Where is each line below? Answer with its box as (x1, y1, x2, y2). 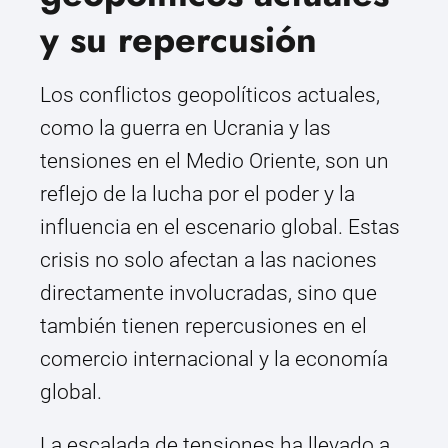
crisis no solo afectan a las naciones (40, 248, 377, 273)
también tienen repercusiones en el (40, 314, 367, 339)
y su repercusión (40, 13, 317, 67)
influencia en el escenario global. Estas (40, 215, 400, 240)
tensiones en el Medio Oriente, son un (40, 149, 389, 174)
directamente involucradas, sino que (40, 281, 377, 306)
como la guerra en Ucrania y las (40, 116, 331, 141)
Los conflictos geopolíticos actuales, (40, 83, 380, 108)
